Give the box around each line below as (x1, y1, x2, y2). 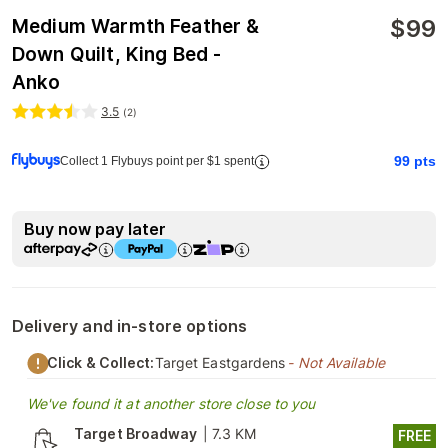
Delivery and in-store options (12, 316, 248, 336)
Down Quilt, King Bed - (12, 43, 222, 66)
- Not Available (287, 354, 385, 371)
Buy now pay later (24, 219, 166, 239)
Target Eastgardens (154, 354, 286, 371)
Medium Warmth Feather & (12, 15, 260, 38)
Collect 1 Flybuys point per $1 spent (60, 154, 254, 168)
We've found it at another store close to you (27, 395, 316, 412)
